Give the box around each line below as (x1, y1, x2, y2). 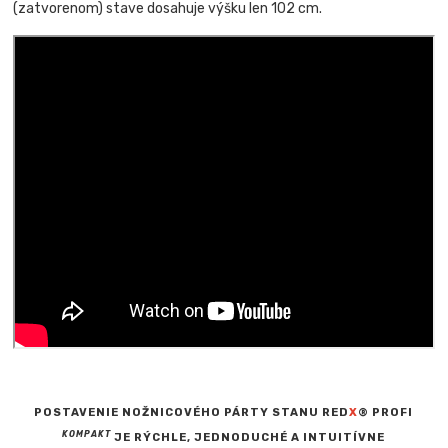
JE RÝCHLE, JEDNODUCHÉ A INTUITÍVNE (111, 430, 386, 444)
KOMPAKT (62, 428, 112, 439)
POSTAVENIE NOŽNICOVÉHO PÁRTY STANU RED (34, 405, 350, 419)
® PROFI (358, 405, 414, 419)
